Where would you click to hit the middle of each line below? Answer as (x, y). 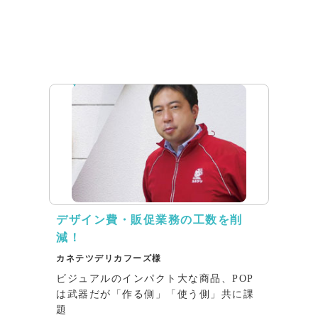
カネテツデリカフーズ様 (109, 258)
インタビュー (108, 67)
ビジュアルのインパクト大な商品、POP (155, 278)
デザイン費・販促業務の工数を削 (149, 219)
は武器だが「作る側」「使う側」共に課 (155, 294)
